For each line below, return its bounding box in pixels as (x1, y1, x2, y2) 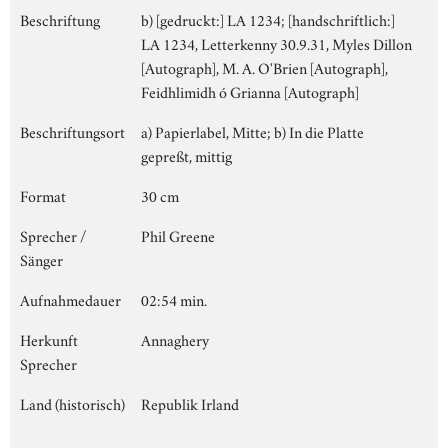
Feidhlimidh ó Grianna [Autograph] (141, 79, 359, 102)
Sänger (20, 247, 63, 270)
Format (20, 183, 66, 206)
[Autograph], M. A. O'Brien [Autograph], (141, 55, 388, 78)
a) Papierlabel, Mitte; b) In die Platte (141, 119, 364, 142)
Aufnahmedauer (20, 287, 121, 310)
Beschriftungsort (20, 119, 125, 142)
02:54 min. (141, 287, 207, 310)
